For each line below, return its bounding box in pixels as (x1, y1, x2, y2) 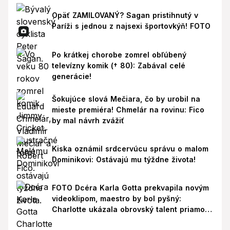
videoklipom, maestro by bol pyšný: (51, 194, 181, 203)
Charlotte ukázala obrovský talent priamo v (51, 205, 212, 214)
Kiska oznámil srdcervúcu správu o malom (51, 144, 208, 154)
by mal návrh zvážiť (51, 116, 124, 125)
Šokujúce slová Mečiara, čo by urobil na (51, 94, 200, 104)
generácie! (51, 71, 91, 81)
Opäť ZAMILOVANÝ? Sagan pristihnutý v (51, 11, 198, 20)
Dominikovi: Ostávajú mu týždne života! (51, 155, 196, 164)
